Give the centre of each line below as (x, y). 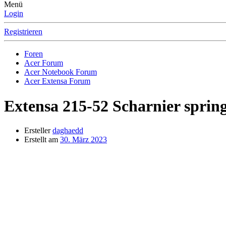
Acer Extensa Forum (57, 81)
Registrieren (23, 32)
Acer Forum (44, 63)
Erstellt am (41, 140)
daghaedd (68, 131)
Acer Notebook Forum (61, 72)
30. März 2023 (83, 140)
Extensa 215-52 (56, 106)
